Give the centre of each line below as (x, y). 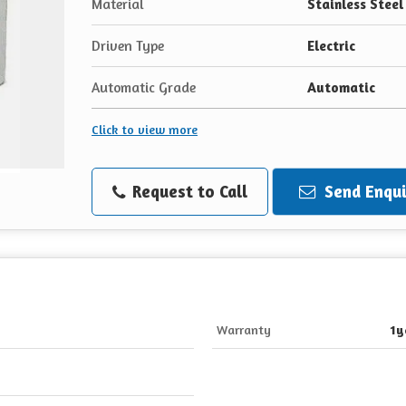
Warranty (244, 329)
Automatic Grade (144, 87)
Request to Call (188, 191)
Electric (331, 45)
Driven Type (128, 45)
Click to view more (145, 129)
